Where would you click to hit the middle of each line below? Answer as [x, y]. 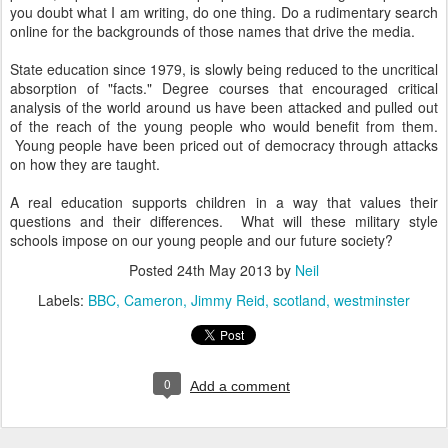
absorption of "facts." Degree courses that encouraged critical [224, 88]
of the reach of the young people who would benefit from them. [224, 126]
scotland [299, 300]
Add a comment [240, 386]
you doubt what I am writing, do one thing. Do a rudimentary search [224, 12]
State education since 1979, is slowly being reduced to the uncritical [224, 69]
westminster [372, 300]
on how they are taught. [85, 164]
